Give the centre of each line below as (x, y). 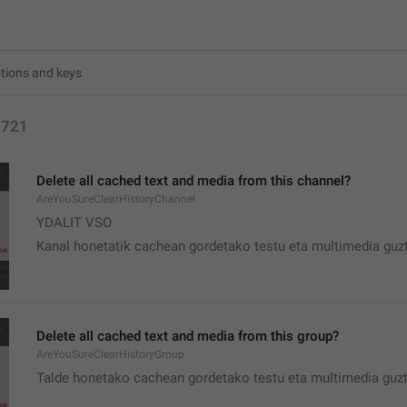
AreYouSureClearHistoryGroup (110, 354)
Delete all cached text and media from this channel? (194, 181)
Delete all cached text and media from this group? (188, 336)
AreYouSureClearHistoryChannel (116, 199)
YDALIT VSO (74, 223)
